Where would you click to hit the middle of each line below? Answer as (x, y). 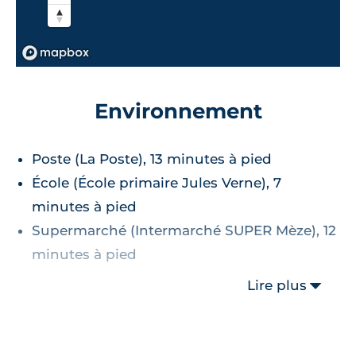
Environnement (178, 111)
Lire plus (277, 286)
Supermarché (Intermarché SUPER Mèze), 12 (184, 231)
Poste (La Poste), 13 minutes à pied (152, 159)
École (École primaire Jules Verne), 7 (157, 183)
